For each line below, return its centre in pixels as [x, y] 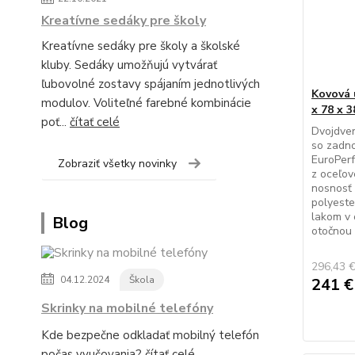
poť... [55, 122]
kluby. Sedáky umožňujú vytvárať [129, 65]
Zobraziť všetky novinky [117, 164]
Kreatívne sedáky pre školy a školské [141, 46]
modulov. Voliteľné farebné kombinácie [146, 103]
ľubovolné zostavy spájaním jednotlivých [151, 84]
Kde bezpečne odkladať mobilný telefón [150, 335]
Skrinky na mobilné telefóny [127, 308]
